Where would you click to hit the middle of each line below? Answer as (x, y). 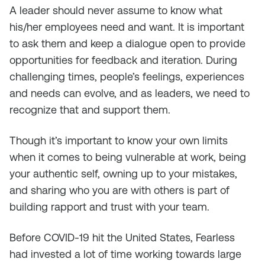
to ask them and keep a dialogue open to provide (127, 43)
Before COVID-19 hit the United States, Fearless (122, 237)
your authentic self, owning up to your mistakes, (123, 174)
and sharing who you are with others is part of (119, 190)
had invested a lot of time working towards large (125, 254)
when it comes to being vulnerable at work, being (128, 157)
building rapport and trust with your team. (109, 207)
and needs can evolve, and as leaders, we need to (130, 93)
